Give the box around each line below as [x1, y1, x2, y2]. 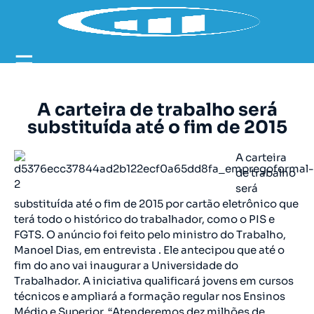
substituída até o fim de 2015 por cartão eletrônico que [14, 197, 299, 210]
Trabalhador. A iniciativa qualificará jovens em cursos [14, 274, 294, 287]
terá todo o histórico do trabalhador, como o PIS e [14, 212, 275, 226]
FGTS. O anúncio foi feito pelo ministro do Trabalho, [14, 228, 286, 241]
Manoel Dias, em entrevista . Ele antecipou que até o [14, 243, 285, 257]
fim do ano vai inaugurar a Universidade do [14, 259, 238, 272]
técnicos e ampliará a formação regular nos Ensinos [14, 289, 285, 303]
